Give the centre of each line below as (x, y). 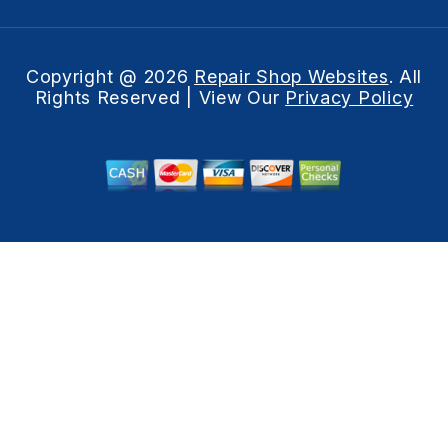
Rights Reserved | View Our (160, 97)
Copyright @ (84, 76)
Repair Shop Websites (291, 76)
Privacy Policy (349, 97)
